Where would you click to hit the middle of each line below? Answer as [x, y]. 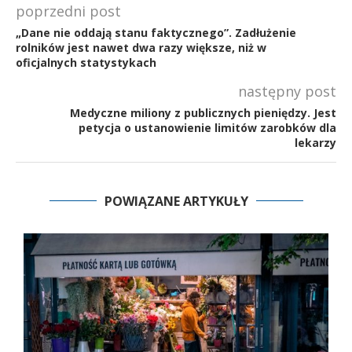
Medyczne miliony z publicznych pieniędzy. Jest [203, 112]
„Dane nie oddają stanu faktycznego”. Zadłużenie [156, 32]
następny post [287, 91]
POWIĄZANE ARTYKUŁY [176, 201]
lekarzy [315, 142]
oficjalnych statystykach [86, 62]
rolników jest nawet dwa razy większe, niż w [141, 47]
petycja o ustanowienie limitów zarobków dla [207, 127]
